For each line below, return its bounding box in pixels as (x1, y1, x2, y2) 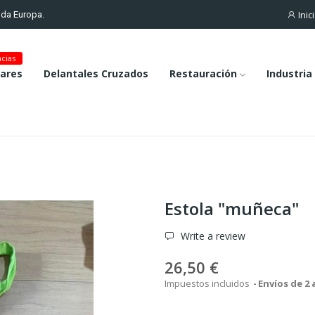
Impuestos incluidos (165, 277, 252, 290)
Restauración (169, 67, 237, 80)
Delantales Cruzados (43, 67, 148, 80)
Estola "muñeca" (165, 197, 299, 220)
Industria (266, 67, 312, 80)
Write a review (178, 229, 245, 243)
